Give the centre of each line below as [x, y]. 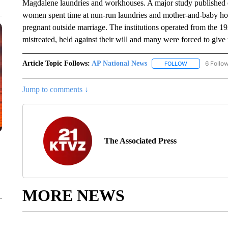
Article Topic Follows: [56, 63]
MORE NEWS [73, 196]
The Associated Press [140, 141]
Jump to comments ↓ [55, 90]
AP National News [119, 63]
